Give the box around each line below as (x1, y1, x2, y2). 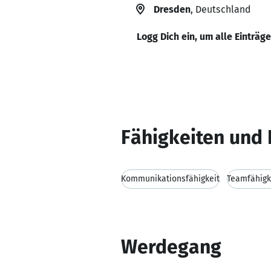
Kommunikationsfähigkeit (121, 174, 220, 184)
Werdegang (121, 235, 221, 258)
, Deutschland (191, 4, 250, 15)
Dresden (154, 4, 191, 15)
